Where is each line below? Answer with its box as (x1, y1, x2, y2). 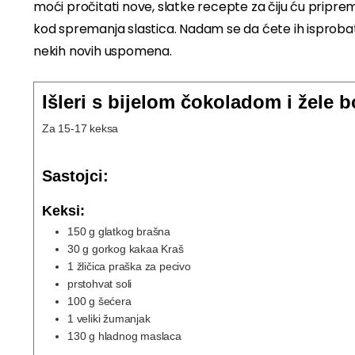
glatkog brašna (97, 225, 171, 239)
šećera (97, 295, 132, 308)
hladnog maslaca (97, 330, 181, 343)
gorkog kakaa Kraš (92, 242, 184, 256)
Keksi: (42, 203, 85, 219)
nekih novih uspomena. (33, 42, 175, 60)
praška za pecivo (109, 260, 191, 273)
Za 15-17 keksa (42, 122, 119, 135)
